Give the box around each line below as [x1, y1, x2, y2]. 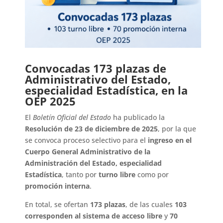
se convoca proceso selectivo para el [25, 135, 148, 145]
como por [135, 170, 169, 180]
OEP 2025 [25, 94, 76, 109]
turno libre [99, 170, 136, 180]
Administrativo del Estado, [25, 72, 171, 87]
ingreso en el [148, 135, 192, 145]
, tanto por [62, 170, 99, 180]
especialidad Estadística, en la [25, 83, 188, 98]
